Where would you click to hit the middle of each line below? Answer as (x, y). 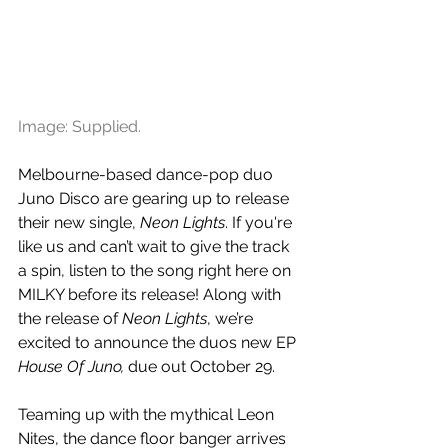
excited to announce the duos (129, 342)
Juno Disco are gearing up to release (155, 198)
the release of (70, 318)
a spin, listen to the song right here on (156, 270)
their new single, (79, 222)
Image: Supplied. (79, 126)
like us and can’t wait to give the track (155, 246)
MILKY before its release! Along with (151, 294)
